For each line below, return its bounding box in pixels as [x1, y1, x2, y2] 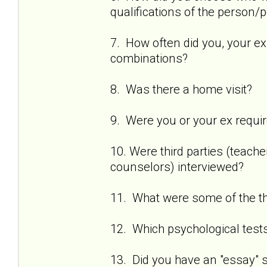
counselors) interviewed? [110, 159, 244, 174]
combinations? [110, 51, 188, 66]
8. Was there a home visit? [110, 82, 252, 97]
